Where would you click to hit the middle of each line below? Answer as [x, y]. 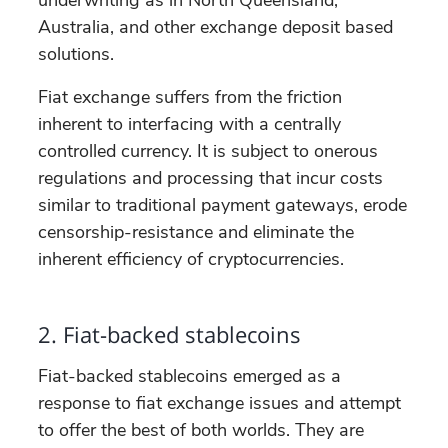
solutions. [76, 53]
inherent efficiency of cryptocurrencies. [191, 258]
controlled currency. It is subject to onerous [208, 150]
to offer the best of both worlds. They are [201, 429]
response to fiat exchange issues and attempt [219, 402]
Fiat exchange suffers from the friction [190, 96]
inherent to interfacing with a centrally [189, 123]
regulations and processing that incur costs [210, 177]
